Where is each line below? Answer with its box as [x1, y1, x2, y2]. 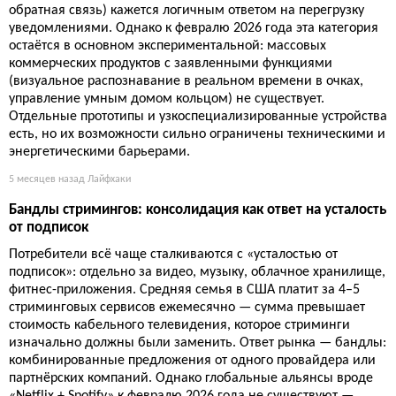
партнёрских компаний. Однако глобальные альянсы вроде [9, 371, 373, 386]
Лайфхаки [88, 174, 131, 186]
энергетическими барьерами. [9, 145, 190, 160]
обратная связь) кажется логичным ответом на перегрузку [9, 4, 364, 19]
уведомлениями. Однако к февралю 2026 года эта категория [9, 21, 378, 36]
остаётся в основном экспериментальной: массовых [9, 39, 326, 54]
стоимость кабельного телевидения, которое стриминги [9, 318, 350, 333]
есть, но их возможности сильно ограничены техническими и [9, 127, 385, 142]
